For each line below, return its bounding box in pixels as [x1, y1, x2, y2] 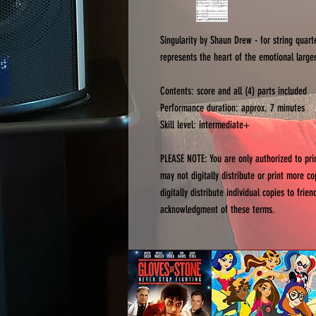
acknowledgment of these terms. [160, 202, 275, 216]
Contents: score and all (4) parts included [160, 84, 307, 97]
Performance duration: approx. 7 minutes [160, 101, 305, 114]
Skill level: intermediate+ [160, 118, 250, 131]
